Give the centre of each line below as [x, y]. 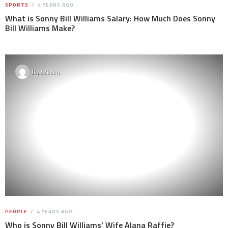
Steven [50, 72]
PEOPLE [16, 212]
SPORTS [17, 5]
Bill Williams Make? [40, 28]
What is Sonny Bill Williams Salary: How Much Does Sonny [110, 19]
